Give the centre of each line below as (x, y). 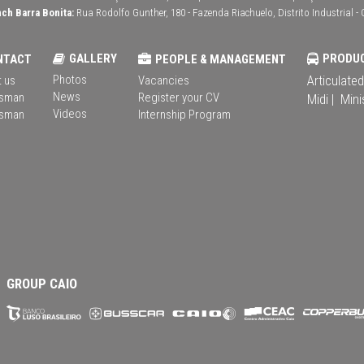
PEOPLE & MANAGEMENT (221, 59)
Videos (70, 113)
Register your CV (179, 97)
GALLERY (93, 58)
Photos (70, 79)
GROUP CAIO (42, 283)
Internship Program (184, 114)
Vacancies (164, 80)
